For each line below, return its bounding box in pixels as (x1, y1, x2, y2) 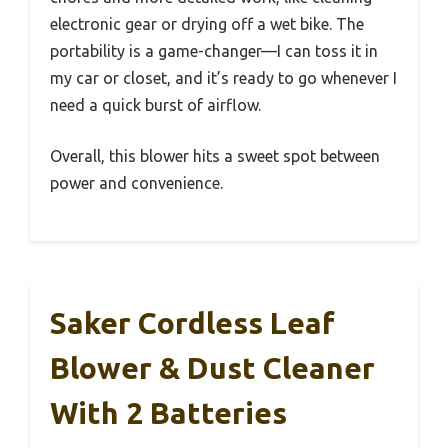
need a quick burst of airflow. (50, 95, 261, 114)
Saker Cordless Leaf (50, 305, 335, 340)
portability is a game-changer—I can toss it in (50, 41, 378, 60)
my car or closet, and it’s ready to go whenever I (50, 68, 397, 87)
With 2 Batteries (50, 395, 287, 430)
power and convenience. (50, 173, 223, 192)
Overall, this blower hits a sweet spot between (50, 146, 380, 165)
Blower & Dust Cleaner (50, 350, 375, 385)
